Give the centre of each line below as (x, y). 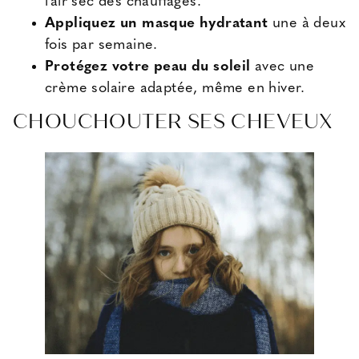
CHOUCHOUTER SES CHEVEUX (173, 122)
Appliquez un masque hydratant (157, 24)
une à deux (307, 24)
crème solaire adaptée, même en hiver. (175, 89)
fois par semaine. (101, 46)
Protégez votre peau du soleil (148, 67)
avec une (282, 67)
